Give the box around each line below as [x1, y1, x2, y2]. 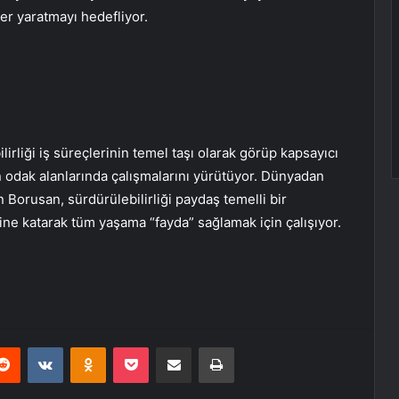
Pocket [148, 338, 186, 354]
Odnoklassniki [105, 338, 182, 354]
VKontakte [62, 338, 119, 354]
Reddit [20, 338, 55, 354]
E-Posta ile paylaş [191, 338, 225, 354]
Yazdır [233, 338, 267, 354]
